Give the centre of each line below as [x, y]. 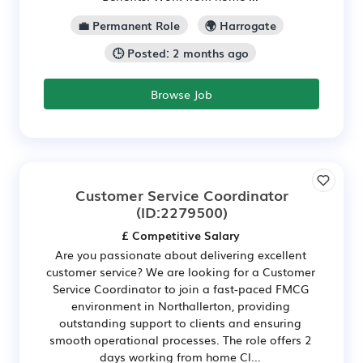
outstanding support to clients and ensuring [180, 322]
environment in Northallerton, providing [180, 305]
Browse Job [181, 94]
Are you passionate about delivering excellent [180, 254]
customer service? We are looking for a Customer [180, 271]
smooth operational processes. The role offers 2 [180, 339]
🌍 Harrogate [240, 26]
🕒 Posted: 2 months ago [180, 53]
